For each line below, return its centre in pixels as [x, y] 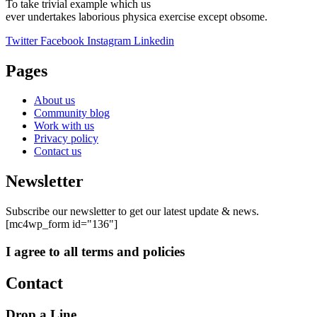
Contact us [58, 151]
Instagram [109, 40]
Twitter [22, 40]
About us [54, 100]
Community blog [72, 113]
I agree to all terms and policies [95, 252]
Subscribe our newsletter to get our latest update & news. [132, 212]
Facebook [62, 40]
